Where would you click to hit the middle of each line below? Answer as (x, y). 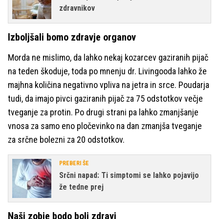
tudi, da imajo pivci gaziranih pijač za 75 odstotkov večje (105, 99)
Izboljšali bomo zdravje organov (72, 37)
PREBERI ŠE (74, 163)
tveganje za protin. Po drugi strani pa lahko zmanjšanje (103, 112)
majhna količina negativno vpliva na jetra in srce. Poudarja (109, 85)
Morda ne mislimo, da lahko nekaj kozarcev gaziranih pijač (108, 57)
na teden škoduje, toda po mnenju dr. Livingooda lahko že (107, 71)
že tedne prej (81, 187)
